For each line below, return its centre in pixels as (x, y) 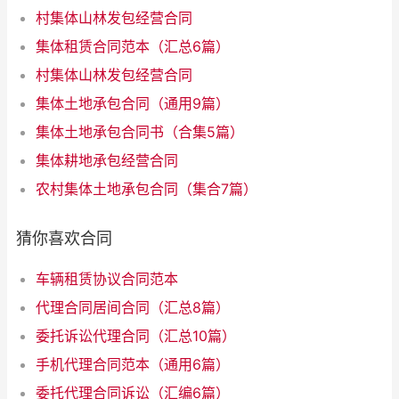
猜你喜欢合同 (64, 239)
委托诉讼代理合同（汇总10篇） (136, 336)
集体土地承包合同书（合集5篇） (140, 132)
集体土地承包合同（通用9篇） (133, 104)
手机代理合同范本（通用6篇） (133, 365)
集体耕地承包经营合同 (107, 161)
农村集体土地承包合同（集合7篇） (147, 189)
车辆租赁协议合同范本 (107, 279)
